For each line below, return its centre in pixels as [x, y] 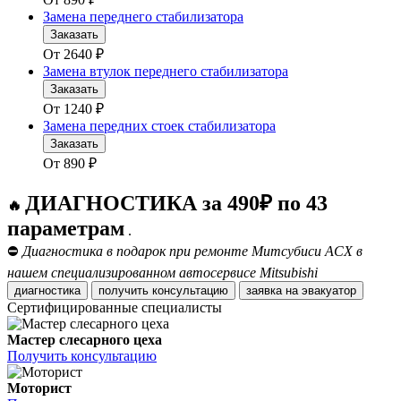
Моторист [39, 388]
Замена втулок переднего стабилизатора [166, 72]
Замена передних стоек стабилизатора [159, 126]
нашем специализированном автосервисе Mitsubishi [162, 273]
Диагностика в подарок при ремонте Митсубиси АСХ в [192, 252]
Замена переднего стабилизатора [143, 17]
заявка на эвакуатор [329, 291]
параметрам [66, 229]
